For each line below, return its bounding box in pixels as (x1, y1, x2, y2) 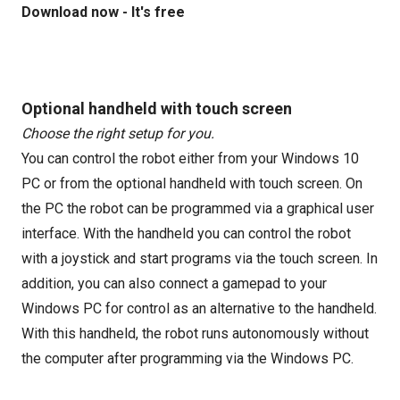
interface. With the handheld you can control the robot (21, 225, 351, 242)
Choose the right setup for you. (21, 125, 214, 142)
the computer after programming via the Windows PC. (21, 350, 354, 367)
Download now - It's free (21, 4, 185, 21)
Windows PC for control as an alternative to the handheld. (21, 300, 377, 317)
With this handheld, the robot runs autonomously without (21, 325, 369, 342)
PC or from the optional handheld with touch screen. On (21, 175, 362, 192)
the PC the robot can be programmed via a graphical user (21, 200, 374, 217)
